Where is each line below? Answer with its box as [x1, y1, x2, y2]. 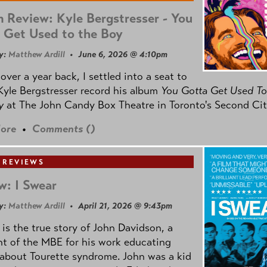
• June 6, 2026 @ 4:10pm [65, 48, 167, 60]
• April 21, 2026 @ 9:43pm [65, 200, 172, 212]
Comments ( [32, 122, 91, 136]
